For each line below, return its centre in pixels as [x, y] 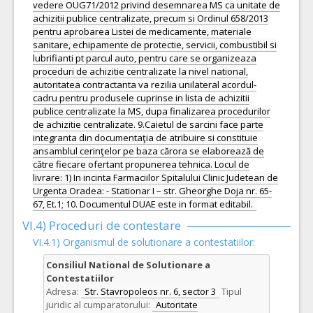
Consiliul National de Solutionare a [128, 265]
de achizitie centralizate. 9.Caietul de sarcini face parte [148, 124]
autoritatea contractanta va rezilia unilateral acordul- [145, 85]
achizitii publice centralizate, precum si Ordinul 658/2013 [151, 18]
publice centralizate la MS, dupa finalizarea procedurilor [152, 111]
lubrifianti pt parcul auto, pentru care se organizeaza [145, 58]
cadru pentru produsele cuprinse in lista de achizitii [141, 98]
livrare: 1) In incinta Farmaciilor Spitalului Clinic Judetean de [155, 177]
